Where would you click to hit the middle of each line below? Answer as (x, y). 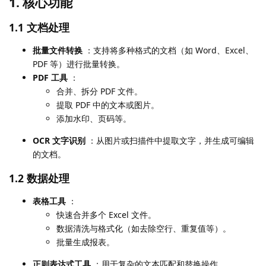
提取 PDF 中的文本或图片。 (108, 105)
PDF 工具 (50, 78)
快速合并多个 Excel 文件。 (106, 214)
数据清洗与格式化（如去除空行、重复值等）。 (144, 228)
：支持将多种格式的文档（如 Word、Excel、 (168, 50)
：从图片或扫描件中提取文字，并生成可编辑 (170, 141)
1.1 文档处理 (39, 28)
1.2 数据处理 (39, 178)
